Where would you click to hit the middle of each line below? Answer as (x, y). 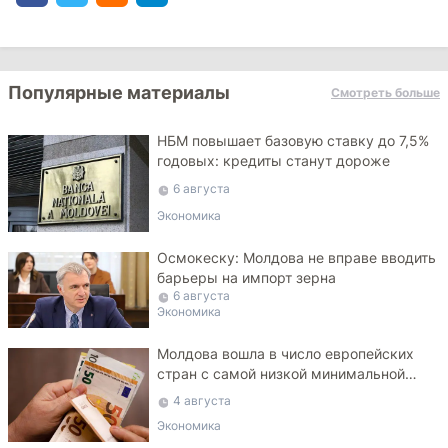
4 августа (202, 400)
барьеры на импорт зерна (247, 277)
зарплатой (192, 393)
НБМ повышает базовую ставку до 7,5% (293, 140)
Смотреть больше (385, 92)
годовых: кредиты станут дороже (274, 160)
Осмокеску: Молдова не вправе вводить (297, 257)
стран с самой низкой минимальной (281, 373)
